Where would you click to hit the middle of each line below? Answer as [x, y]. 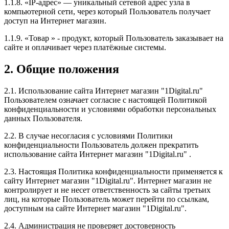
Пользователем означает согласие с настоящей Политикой [106, 100]
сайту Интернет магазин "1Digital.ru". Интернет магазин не [108, 181]
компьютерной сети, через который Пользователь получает [107, 12]
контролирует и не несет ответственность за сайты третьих [107, 190]
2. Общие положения [62, 69]
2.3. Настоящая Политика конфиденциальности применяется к [113, 172]
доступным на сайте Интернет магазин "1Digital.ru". [95, 209]
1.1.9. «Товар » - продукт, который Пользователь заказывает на [114, 38]
